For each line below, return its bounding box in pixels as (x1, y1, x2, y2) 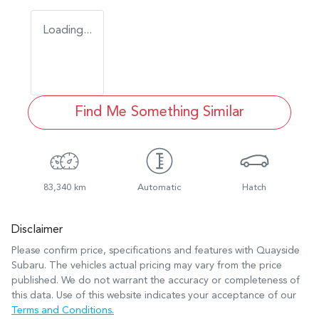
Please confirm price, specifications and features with (11, 245, 256, 256)
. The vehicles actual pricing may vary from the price (44, 260, 282, 271)
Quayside (256, 245, 300, 256)
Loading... (43, 24, 92, 36)
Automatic (137, 182, 182, 192)
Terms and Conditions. (11, 305, 114, 315)
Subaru (11, 260, 44, 271)
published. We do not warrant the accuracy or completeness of (11, 275, 300, 286)
